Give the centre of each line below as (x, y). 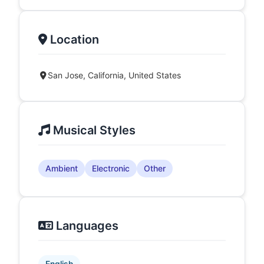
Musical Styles (93, 130)
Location (73, 39)
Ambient (62, 168)
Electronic (111, 168)
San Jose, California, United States (114, 75)
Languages (86, 226)
